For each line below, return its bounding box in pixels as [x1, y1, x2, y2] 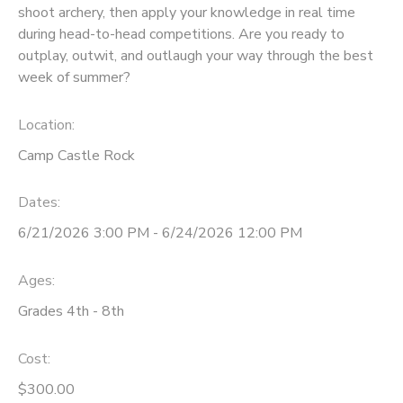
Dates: [18, 193, 60, 213]
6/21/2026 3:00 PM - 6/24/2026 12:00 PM [18, 223, 302, 244]
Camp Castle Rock [18, 145, 135, 166]
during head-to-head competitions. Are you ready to [18, 23, 345, 44]
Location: [18, 114, 75, 135]
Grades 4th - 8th [18, 301, 124, 322]
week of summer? [18, 67, 130, 87]
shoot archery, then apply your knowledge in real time [18, 2, 355, 22]
